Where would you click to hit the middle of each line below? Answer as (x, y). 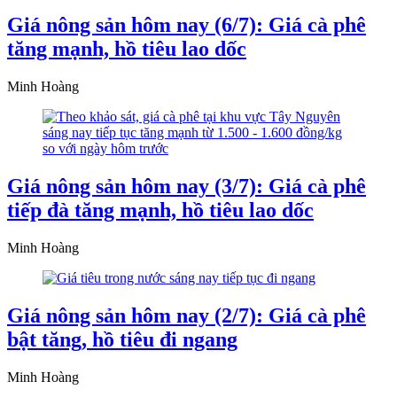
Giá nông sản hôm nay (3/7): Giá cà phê (187, 187)
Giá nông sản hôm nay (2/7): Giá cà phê (187, 315)
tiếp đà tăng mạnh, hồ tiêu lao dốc (160, 210)
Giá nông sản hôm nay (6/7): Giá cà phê (187, 25)
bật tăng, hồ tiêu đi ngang (122, 339)
